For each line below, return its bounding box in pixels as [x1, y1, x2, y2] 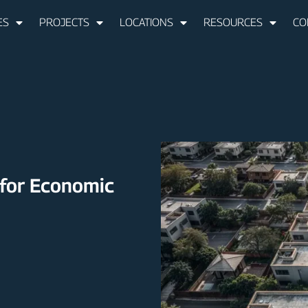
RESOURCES [203, 16, 263, 29]
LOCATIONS [120, 16, 174, 29]
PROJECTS [39, 16, 90, 29]
